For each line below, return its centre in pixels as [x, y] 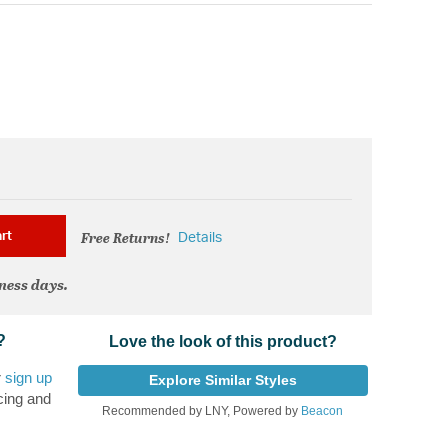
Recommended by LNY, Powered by [202, 411]
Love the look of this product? [222, 342]
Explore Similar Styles [222, 380]
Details [199, 238]
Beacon [322, 411]
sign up [28, 378]
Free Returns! [126, 237]
